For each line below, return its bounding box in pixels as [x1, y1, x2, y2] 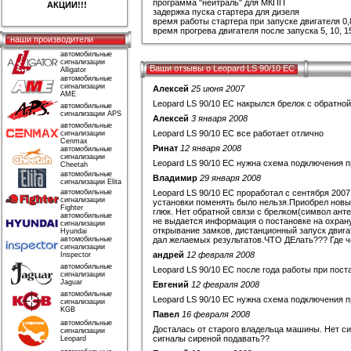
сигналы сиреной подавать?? [153, 334, 270, 343]
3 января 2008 [191, 114, 248, 123]
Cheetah [60, 161, 88, 168]
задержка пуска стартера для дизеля [153, 7, 299, 16]
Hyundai [60, 227, 87, 235]
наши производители [10, 34, 93, 44]
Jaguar [60, 278, 82, 286]
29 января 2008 [200, 173, 261, 183]
